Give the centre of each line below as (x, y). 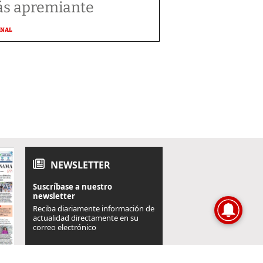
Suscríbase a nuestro (73, 187)
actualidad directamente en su (86, 218)
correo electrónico (65, 227)
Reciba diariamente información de (94, 209)
